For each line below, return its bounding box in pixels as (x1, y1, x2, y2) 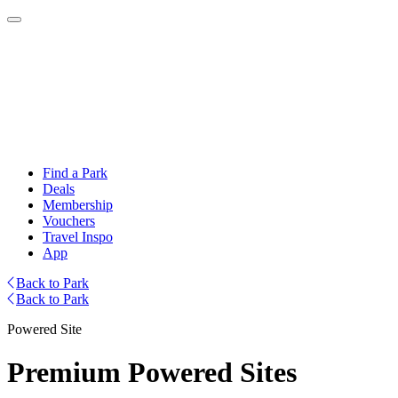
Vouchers (43, 213, 95, 228)
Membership (43, 197, 113, 212)
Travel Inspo (43, 229, 113, 244)
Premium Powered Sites (7, 356, 297, 389)
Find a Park (43, 165, 107, 180)
